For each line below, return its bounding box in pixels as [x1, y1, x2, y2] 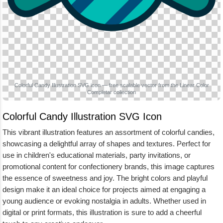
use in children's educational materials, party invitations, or [2, 151, 191, 159]
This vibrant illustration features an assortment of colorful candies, [2, 128, 215, 136]
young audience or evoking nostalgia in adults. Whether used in [2, 197, 206, 205]
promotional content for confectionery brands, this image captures [2, 162, 215, 171]
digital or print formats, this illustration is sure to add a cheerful [2, 208, 202, 217]
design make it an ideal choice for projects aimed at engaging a [2, 185, 206, 194]
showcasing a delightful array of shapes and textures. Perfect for [2, 139, 211, 148]
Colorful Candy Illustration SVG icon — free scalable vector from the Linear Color [14, 82, 209, 88]
